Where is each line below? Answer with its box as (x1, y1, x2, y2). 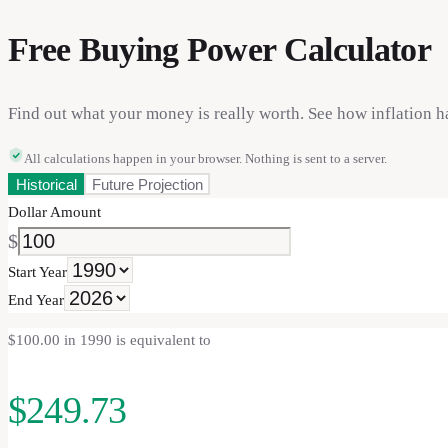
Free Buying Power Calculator (8, 30, 431, 68)
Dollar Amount (8, 203, 101, 220)
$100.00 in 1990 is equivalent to (8, 331, 211, 348)
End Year (8, 291, 64, 308)
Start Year (8, 263, 67, 280)
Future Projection (91, 175, 203, 193)
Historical (15, 175, 77, 193)
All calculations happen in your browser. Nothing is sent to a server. (24, 150, 387, 166)
